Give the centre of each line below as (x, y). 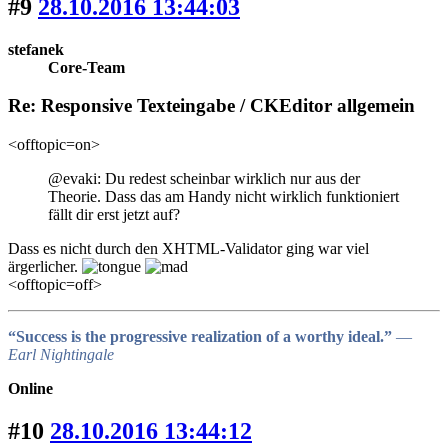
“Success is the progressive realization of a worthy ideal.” (202, 337)
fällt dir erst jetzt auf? (114, 215)
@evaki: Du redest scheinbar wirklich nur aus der (204, 179)
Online (30, 389)
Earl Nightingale (61, 355)
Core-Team (86, 67)
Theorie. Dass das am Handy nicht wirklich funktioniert (223, 197)
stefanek (36, 49)
